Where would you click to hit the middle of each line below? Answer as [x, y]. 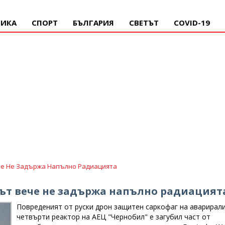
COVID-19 [192, 23]
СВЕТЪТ [144, 23]
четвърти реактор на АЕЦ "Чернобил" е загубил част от [113, 217]
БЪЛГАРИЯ [93, 23]
